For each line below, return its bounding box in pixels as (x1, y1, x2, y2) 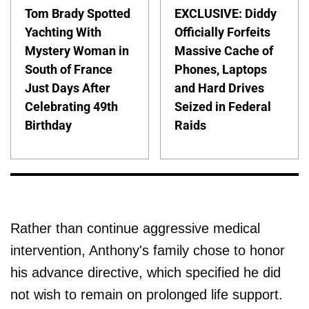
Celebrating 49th (25, 99, 118, 114)
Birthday (25, 117, 72, 132)
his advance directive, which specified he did (10, 264, 281, 280)
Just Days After (25, 80, 110, 95)
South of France (25, 61, 112, 77)
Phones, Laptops (175, 61, 268, 77)
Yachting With (25, 24, 101, 39)
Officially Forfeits (175, 24, 271, 39)
